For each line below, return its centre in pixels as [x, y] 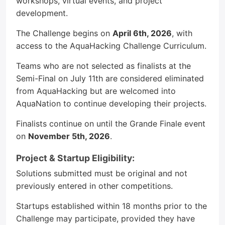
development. [42, 13]
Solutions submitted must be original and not [102, 173]
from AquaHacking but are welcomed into [96, 91]
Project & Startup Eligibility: [75, 158]
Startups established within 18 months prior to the [111, 206]
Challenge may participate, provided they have [105, 218]
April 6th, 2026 [142, 33]
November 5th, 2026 [69, 136]
